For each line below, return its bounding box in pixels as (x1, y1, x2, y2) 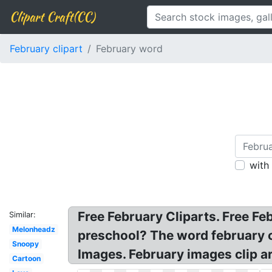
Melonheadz (12, 225, 55, 234)
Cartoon (12, 254, 41, 263)
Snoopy (12, 239, 39, 248)
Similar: (9, 210, 36, 219)
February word (96, 42, 163, 55)
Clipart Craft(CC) (10, 8, 95, 25)
